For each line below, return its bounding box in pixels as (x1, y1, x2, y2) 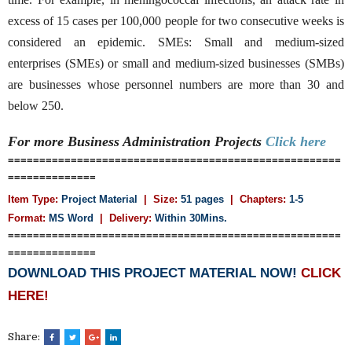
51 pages (181, 192, 224, 205)
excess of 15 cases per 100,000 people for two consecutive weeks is (8, 13, 344, 27)
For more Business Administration (8, 133, 214, 149)
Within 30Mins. (155, 211, 227, 224)
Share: (8, 330, 42, 343)
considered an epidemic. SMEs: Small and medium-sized (8, 35, 344, 49)
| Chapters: (230, 192, 286, 205)
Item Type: (8, 192, 58, 205)
